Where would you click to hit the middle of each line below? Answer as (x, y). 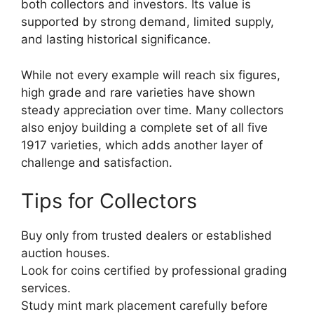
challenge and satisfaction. (97, 162)
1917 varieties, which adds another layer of (142, 145)
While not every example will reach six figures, (151, 75)
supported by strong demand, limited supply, (148, 22)
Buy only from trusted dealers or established (146, 236)
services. (46, 288)
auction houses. (66, 253)
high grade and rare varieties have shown (138, 92)
